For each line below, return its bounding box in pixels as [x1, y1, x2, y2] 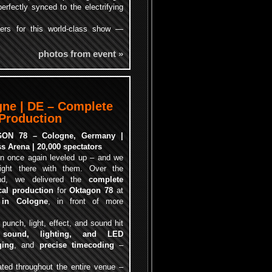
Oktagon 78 [69, 186, 114, 195]
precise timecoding [39, 240, 114, 250]
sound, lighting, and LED [3, 229, 124, 239]
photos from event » [38, 49, 123, 59]
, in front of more [47, 197, 124, 206]
